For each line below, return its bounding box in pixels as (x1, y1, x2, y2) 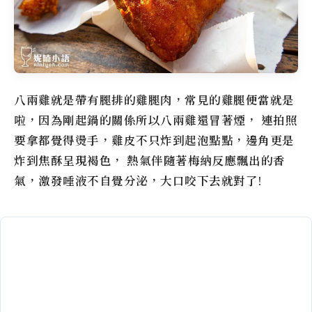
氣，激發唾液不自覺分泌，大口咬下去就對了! (14, 173, 263, 189)
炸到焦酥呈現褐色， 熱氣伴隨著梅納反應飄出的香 (14, 153, 286, 169)
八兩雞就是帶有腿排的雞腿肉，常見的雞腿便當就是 (14, 92, 295, 109)
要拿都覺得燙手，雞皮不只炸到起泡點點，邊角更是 (14, 132, 295, 149)
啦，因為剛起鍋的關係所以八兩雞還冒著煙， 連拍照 (14, 112, 297, 129)
